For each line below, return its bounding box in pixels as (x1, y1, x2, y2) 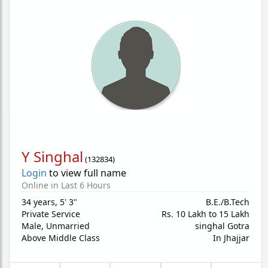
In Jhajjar (213, 232, 249, 243)
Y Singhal (22, 147, 83, 166)
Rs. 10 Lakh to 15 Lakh (162, 208, 249, 220)
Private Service (22, 208, 80, 220)
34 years (22, 196, 55, 208)
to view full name (47, 166, 126, 179)
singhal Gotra (195, 220, 249, 232)
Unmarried (46, 220, 90, 232)
